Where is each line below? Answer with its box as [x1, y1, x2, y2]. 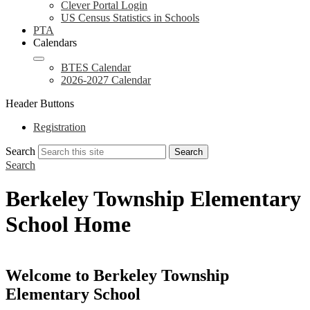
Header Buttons [6, 98, 74, 109]
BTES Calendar [61, 62, 131, 73]
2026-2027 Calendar [61, 74, 151, 86]
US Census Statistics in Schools [61, 12, 199, 24]
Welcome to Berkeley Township [6, 266, 229, 284]
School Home [6, 212, 131, 237]
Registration [33, 121, 86, 133]
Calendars [33, 37, 77, 48]
